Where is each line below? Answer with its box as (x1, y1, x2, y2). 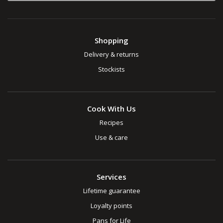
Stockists (98, 65, 125, 74)
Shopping (95, 35, 128, 46)
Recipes (100, 118, 123, 127)
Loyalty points (91, 201, 132, 211)
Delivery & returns (84, 50, 139, 59)
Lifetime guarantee (83, 186, 140, 196)
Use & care (95, 133, 128, 142)
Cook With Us (87, 104, 136, 114)
